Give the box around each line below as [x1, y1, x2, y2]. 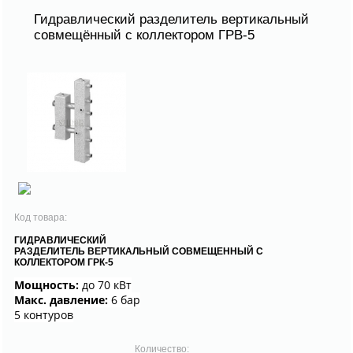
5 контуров [14, 307, 73, 322]
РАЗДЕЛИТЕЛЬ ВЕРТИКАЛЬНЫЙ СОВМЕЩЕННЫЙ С [14, 245, 263, 257]
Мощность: [14, 277, 79, 292]
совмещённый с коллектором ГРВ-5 [34, 27, 255, 43]
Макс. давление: [14, 292, 108, 307]
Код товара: [14, 211, 69, 223]
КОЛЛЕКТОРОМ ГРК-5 [14, 256, 113, 268]
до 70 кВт [82, 277, 132, 292]
